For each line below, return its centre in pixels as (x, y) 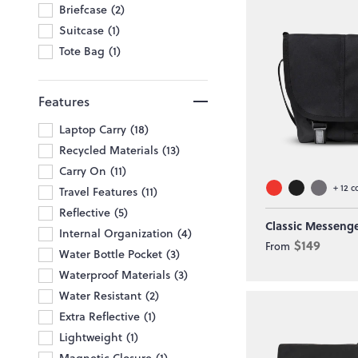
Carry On (83, 171)
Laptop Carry (93, 129)
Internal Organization (116, 233)
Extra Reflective (99, 316)
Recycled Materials (109, 150)
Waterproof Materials (115, 274)
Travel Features (98, 191)
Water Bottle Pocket (111, 254)
